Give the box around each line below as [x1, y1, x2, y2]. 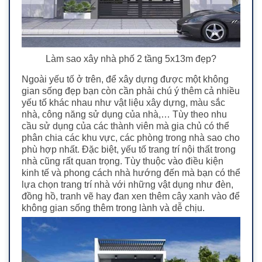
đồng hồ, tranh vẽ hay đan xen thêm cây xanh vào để [22, 191, 240, 202]
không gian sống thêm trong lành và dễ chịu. [22, 203, 205, 213]
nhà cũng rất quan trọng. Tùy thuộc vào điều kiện [22, 156, 223, 167]
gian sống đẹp [22, 86, 83, 96]
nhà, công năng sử [22, 109, 99, 120]
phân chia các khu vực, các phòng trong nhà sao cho [22, 133, 240, 143]
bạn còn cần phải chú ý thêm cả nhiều [83, 86, 240, 96]
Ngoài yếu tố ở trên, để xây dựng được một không [22, 74, 229, 85]
